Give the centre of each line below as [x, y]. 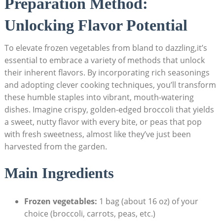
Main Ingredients [59, 173]
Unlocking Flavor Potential [96, 25]
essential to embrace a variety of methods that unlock [104, 60]
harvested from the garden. [55, 147]
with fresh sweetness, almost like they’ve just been [97, 134]
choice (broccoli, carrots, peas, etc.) [90, 214]
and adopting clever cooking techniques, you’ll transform [110, 85]
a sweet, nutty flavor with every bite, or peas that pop [103, 122]
